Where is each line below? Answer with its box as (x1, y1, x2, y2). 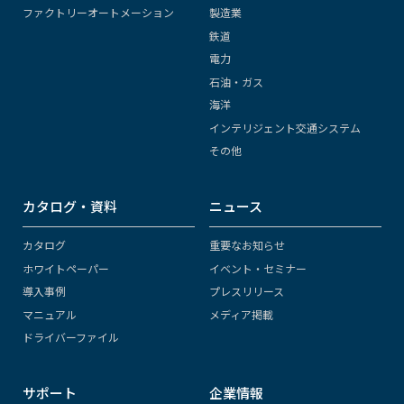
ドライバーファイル (23, 329, 119, 345)
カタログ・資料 (23, 197, 117, 216)
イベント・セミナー (208, 260, 307, 276)
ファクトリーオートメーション (23, 5, 174, 21)
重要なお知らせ (208, 237, 285, 253)
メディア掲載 (208, 306, 273, 322)
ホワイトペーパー (23, 260, 109, 276)
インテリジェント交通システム (208, 119, 361, 135)
